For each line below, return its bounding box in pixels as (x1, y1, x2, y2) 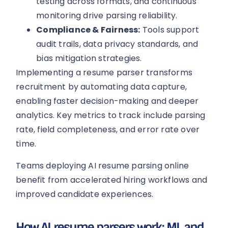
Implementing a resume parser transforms (16, 67, 193, 79)
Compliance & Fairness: (36, 24, 140, 36)
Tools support (140, 24, 199, 36)
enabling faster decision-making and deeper (16, 95, 199, 107)
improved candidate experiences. (16, 188, 154, 200)
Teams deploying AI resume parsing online (16, 159, 189, 172)
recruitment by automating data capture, (16, 81, 187, 93)
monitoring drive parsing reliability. (36, 10, 178, 22)
